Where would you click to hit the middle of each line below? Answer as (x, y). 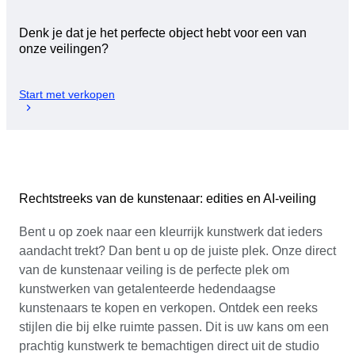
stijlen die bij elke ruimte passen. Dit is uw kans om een (174, 326)
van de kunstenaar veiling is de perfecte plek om (154, 269)
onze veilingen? (64, 49)
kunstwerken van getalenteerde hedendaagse (147, 288)
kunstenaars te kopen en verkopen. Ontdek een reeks (168, 307)
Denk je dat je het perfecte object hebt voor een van (163, 33)
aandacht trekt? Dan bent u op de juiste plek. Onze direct (177, 250)
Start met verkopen (67, 94)
